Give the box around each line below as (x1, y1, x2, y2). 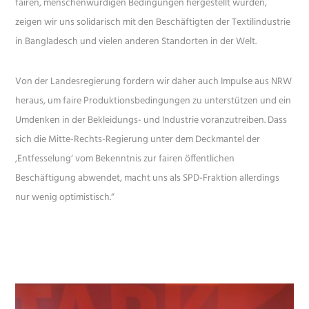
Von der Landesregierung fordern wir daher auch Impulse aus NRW (15, 74, 292, 90)
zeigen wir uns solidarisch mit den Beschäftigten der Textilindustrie (15, 14, 291, 31)
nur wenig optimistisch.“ (15, 190, 115, 206)
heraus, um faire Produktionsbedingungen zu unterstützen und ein (15, 93, 292, 110)
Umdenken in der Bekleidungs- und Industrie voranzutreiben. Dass (15, 112, 288, 129)
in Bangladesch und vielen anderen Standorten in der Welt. (15, 34, 257, 50)
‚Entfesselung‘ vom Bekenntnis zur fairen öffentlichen (15, 151, 235, 168)
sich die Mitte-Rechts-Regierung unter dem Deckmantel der (15, 132, 261, 148)
